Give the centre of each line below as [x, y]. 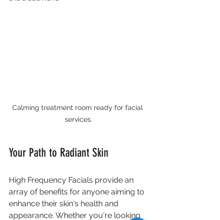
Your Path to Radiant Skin [59, 153]
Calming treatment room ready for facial [79, 108]
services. [79, 120]
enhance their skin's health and [65, 204]
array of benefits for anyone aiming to [78, 192]
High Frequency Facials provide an [72, 180]
